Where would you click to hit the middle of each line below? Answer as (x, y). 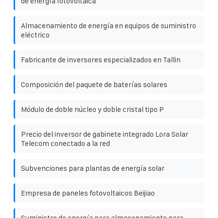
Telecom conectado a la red (65, 143)
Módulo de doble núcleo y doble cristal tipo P (92, 109)
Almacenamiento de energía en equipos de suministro (109, 25)
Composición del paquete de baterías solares (94, 84)
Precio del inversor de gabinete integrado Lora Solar (105, 134)
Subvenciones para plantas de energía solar (93, 168)
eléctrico (35, 35)
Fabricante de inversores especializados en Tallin (101, 59)
